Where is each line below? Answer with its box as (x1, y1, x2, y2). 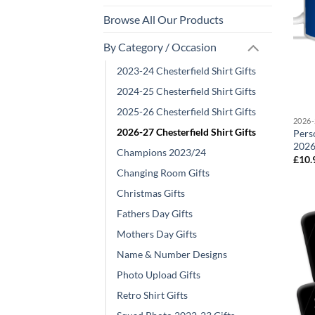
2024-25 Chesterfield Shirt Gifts (117, 84, 256, 97)
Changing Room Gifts (117, 166, 210, 179)
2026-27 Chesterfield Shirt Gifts (117, 125, 256, 138)
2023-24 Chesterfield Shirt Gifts (117, 64, 256, 77)
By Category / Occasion (103, 40, 217, 54)
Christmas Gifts (117, 186, 185, 199)
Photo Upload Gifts (117, 268, 200, 281)
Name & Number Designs (117, 247, 227, 260)
